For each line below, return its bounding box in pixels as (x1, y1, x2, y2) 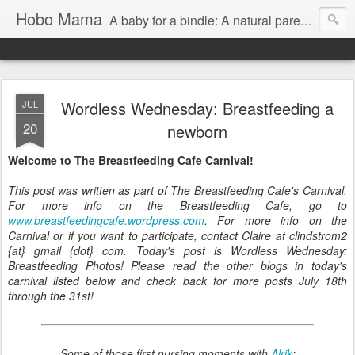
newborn (167, 120, 227, 143)
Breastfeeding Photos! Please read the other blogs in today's (8, 258, 347, 273)
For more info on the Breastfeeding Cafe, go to (8, 197, 347, 213)
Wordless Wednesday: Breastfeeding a (61, 97, 334, 120)
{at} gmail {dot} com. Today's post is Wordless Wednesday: (8, 242, 347, 258)
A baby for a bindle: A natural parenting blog (109, 11, 300, 29)
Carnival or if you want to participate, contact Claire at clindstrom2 (8, 227, 347, 243)
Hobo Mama (16, 7, 102, 30)
